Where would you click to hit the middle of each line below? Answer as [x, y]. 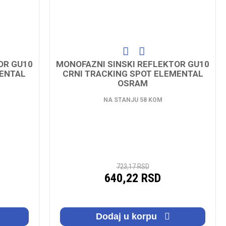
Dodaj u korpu [127, 216]
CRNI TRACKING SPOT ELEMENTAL [133, 73]
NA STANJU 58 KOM [133, 100]
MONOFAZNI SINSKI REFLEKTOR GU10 [133, 64]
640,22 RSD [133, 178]
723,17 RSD [133, 166]
